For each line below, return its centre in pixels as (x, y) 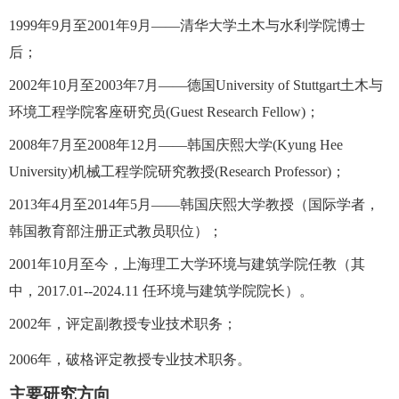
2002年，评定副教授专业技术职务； (123, 323)
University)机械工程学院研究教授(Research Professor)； (177, 171)
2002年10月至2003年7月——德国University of (149, 85)
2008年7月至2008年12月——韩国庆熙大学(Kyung (163, 144)
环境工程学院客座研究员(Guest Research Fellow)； (164, 111)
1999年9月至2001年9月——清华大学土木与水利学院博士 (187, 25)
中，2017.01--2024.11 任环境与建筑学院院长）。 (161, 290)
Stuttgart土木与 (338, 85)
